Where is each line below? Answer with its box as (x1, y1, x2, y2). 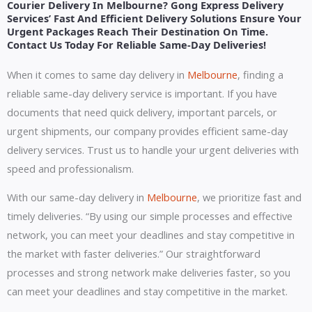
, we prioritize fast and (197, 190, 302, 205)
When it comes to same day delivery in (7, 67, 187, 81)
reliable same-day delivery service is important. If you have (7, 86, 277, 100)
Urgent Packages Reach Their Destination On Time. (7, 24, 268, 38)
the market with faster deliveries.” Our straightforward (7, 247, 260, 261)
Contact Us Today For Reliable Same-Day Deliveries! (7, 37, 266, 52)
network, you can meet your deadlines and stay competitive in (7, 228, 295, 242)
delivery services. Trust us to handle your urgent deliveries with (7, 142, 299, 157)
